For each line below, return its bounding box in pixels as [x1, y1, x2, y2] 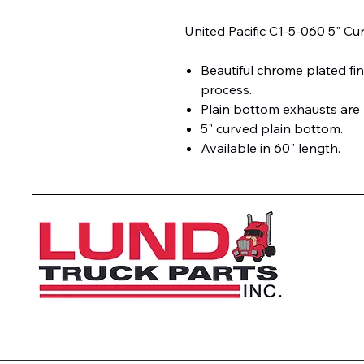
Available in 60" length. [201, 139, 340, 156]
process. [201, 80, 252, 97]
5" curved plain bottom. [201, 119, 343, 136]
